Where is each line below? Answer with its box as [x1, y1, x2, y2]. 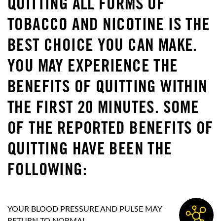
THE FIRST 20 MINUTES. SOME [7, 101, 199, 118]
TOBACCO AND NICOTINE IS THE [7, 18, 210, 35]
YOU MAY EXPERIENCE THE [7, 59, 178, 76]
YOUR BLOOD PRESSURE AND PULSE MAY [7, 205, 162, 213]
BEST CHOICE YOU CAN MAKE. [7, 38, 197, 56]
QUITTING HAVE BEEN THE [7, 142, 172, 159]
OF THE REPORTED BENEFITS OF [7, 121, 214, 139]
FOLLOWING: [7, 163, 87, 180]
